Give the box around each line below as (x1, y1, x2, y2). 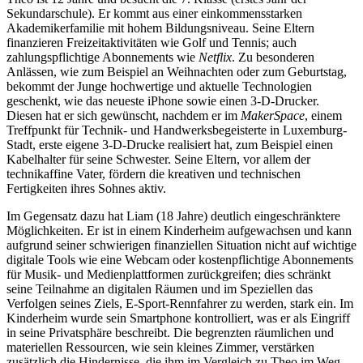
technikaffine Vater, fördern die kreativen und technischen (6, 166, 301, 181)
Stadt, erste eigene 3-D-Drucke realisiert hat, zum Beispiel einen (6, 137, 333, 152)
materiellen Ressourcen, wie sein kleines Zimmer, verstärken (6, 340, 314, 354)
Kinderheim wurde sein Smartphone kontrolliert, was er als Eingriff (6, 310, 350, 325)
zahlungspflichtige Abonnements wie (6, 49, 199, 64)
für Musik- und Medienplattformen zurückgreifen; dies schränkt (6, 267, 331, 281)
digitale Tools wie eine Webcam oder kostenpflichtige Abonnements (6, 252, 353, 267)
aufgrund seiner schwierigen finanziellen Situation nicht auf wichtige (6, 237, 357, 252)
